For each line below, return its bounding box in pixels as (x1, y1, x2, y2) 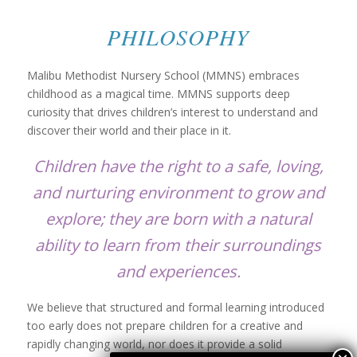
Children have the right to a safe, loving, (33, 155, 324, 177)
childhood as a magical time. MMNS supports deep (26, 85, 290, 101)
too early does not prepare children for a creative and (26, 317, 303, 333)
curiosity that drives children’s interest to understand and (26, 104, 318, 120)
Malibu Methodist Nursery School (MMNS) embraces (26, 67, 300, 83)
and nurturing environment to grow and (32, 181, 324, 203)
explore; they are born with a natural (45, 207, 312, 229)
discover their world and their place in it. (26, 122, 231, 138)
